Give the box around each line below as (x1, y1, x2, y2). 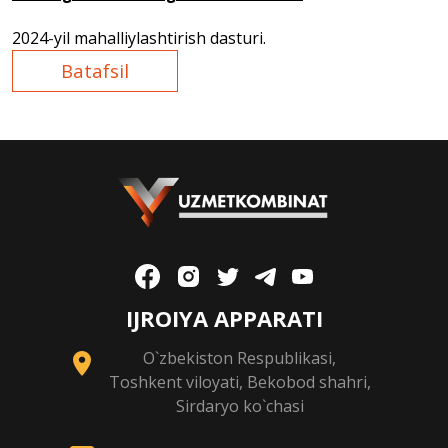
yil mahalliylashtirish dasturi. (54, 27, 266, 50)
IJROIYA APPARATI (125, 303, 323, 334)
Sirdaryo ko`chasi (175, 395, 304, 418)
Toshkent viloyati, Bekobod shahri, (108, 371, 371, 394)
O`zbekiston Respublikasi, (143, 347, 337, 370)
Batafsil (61, 58, 129, 84)
